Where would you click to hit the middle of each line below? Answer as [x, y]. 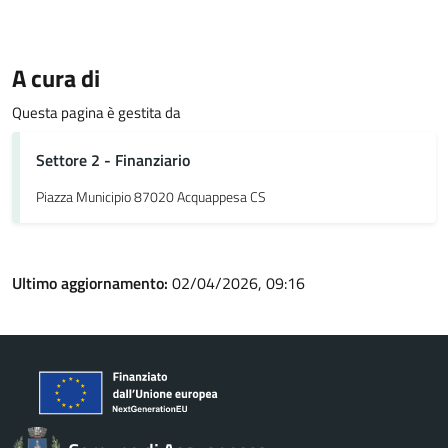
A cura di [56, 78]
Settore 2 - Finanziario [113, 160]
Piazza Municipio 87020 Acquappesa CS [151, 197]
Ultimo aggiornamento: [92, 283]
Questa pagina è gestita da [96, 112]
